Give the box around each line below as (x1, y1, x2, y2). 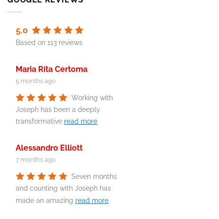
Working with (71, 94, 113, 102)
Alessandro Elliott (16, 143, 83, 153)
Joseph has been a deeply (16, 106, 100, 114)
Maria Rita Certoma (16, 64, 88, 74)
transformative (16, 117, 64, 126)
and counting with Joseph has (16, 184, 111, 193)
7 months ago (16, 155, 56, 163)
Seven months (71, 173, 117, 181)
